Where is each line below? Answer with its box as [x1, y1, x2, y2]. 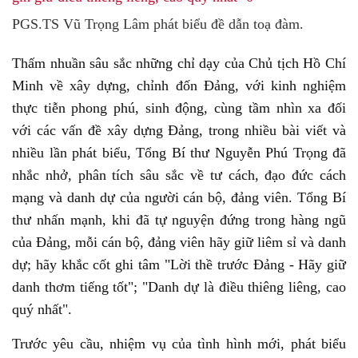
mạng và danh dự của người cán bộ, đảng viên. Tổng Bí [12, 189, 346, 205]
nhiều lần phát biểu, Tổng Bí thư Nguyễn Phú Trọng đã [12, 145, 346, 161]
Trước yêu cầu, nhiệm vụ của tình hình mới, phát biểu [12, 336, 346, 352]
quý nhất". [12, 301, 72, 317]
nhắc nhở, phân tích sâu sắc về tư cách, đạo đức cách [12, 167, 346, 183]
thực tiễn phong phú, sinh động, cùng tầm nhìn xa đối [12, 100, 346, 116]
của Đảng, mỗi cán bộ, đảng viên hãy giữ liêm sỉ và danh [12, 234, 346, 250]
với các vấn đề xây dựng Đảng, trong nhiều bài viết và [12, 122, 346, 138]
